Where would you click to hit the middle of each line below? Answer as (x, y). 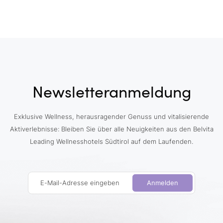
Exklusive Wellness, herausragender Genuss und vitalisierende (111, 117)
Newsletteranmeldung (111, 91)
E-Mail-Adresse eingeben (80, 183)
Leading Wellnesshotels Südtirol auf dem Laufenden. (111, 142)
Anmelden (163, 183)
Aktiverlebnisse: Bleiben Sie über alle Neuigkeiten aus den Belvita (111, 129)
